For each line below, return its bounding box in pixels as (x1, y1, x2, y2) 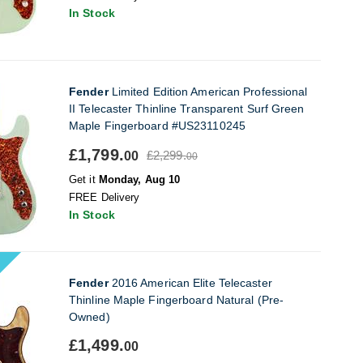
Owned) (69, 310, 110, 323)
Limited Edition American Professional (108, 85, 308, 98)
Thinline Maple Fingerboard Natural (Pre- (69, 293, 284, 306)
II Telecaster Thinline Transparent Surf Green (69, 102, 305, 115)
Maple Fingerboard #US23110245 (69, 119, 246, 132)
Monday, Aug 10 (98, 173, 181, 186)
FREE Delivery (69, 191, 140, 203)
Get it (69, 173, 99, 186)
